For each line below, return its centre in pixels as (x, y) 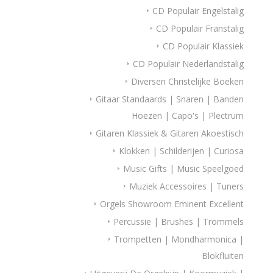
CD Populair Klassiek (204, 46)
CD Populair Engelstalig (198, 11)
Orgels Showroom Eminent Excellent (172, 204)
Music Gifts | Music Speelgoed (184, 168)
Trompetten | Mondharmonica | (179, 239)
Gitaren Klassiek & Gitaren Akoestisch (170, 133)
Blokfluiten (223, 256)
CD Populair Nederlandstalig (189, 64)
